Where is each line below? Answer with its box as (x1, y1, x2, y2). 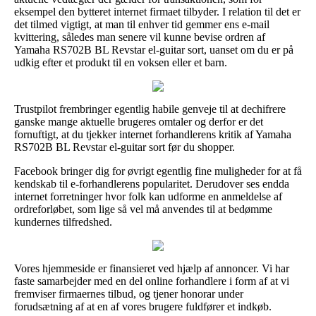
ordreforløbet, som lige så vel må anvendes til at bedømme (14, 202, 272, 215)
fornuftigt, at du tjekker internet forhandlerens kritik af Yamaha (14, 128, 291, 140)
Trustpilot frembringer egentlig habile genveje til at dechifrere (14, 102, 286, 115)
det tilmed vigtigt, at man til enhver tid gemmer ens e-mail (14, 18, 269, 30)
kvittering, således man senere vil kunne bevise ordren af (14, 30, 265, 43)
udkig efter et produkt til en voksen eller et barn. (14, 56, 227, 68)
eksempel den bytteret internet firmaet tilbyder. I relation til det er (14, 5, 300, 18)
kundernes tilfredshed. (14, 215, 112, 228)
